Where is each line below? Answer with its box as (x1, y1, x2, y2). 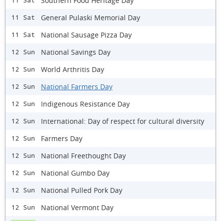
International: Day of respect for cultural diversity (41, 116, 204, 126)
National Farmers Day (41, 81, 112, 91)
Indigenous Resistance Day (41, 99, 130, 109)
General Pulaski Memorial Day (41, 12, 140, 22)
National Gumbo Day (41, 168, 110, 178)
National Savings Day (41, 47, 110, 57)
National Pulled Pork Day (41, 185, 122, 195)
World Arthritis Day (41, 64, 104, 74)
